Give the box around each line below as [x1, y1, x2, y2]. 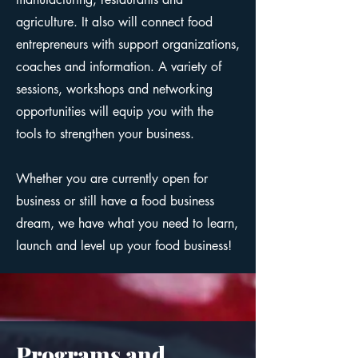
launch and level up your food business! [16, 237, 232, 254]
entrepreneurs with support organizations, [16, 36, 240, 53]
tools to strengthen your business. [16, 125, 194, 142]
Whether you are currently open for [16, 170, 208, 187]
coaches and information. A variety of [16, 58, 221, 75]
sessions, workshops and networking [16, 81, 213, 97]
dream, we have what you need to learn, [16, 215, 238, 232]
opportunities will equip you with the [16, 103, 213, 120]
